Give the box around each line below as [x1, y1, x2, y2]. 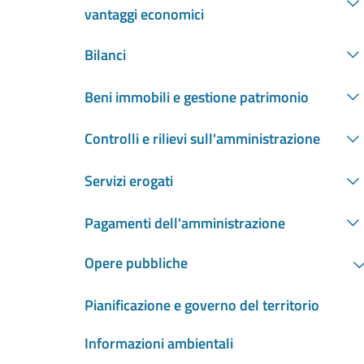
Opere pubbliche [84, 252, 188, 275]
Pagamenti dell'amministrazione [84, 211, 285, 234]
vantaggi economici [84, 3, 204, 26]
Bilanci [84, 43, 126, 66]
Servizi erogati [84, 170, 173, 193]
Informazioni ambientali [84, 331, 233, 354]
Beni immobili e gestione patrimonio [84, 85, 309, 108]
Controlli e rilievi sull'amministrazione [84, 128, 320, 150]
